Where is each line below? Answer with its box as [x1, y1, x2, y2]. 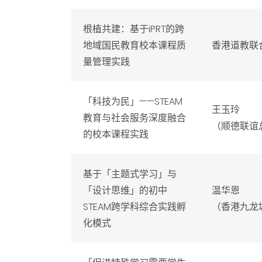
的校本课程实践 [83, 127, 149, 141]
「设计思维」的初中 [83, 184, 167, 197]
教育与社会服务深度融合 [83, 111, 186, 125]
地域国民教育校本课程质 [83, 39, 186, 52]
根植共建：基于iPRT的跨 [83, 22, 184, 36]
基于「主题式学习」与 [83, 167, 177, 181]
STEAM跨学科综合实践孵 [83, 200, 186, 213]
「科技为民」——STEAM [83, 95, 182, 108]
